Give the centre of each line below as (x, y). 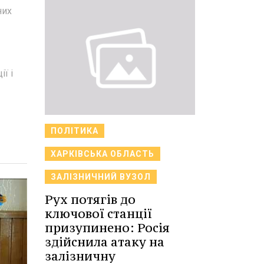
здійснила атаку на (105, 242)
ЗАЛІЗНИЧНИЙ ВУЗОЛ (101, 176)
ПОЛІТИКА (75, 131)
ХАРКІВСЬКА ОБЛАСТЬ (103, 154)
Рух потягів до (90, 199)
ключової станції (98, 213)
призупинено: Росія (107, 227)
